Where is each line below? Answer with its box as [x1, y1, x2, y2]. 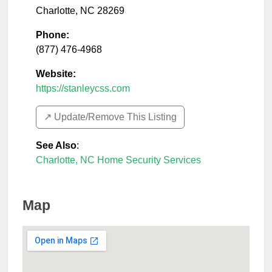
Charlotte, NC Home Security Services [36, 155, 201, 165]
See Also [36, 140, 76, 151]
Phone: [36, 30, 69, 40]
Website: [36, 69, 76, 79]
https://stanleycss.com [36, 83, 130, 93]
